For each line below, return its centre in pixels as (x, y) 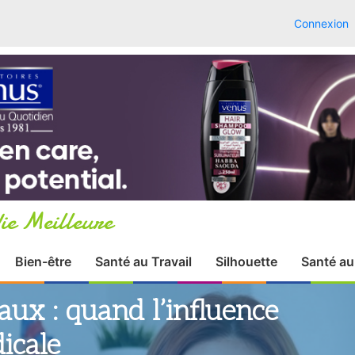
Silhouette (246, 280)
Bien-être (43, 280)
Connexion (321, 23)
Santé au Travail (143, 280)
